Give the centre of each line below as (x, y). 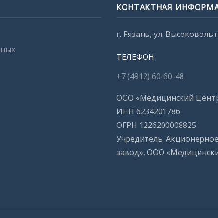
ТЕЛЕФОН (135, 57)
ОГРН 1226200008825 (156, 125)
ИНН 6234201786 (148, 111)
